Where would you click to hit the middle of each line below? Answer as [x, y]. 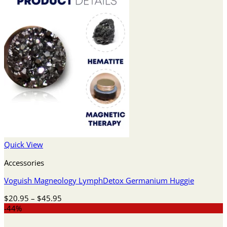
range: [72, 207]
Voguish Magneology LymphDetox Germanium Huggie [99, 180]
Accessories [24, 162]
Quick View [24, 145]
